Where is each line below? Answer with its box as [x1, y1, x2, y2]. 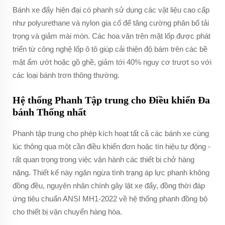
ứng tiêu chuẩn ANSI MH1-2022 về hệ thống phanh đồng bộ [13, 194, 207, 203]
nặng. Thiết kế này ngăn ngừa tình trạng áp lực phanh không [13, 168, 209, 177]
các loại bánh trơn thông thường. [13, 71, 120, 79]
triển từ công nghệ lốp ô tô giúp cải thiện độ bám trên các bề [13, 45, 207, 53]
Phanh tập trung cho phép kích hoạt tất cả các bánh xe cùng [13, 129, 209, 138]
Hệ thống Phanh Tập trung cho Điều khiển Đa [13, 94, 210, 105]
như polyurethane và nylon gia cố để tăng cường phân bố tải [13, 19, 209, 27]
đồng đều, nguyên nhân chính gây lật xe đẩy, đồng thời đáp [13, 181, 205, 190]
